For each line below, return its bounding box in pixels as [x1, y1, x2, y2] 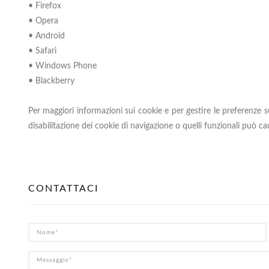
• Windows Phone [28, 62, 97, 70]
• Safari [28, 47, 56, 55]
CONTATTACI [28, 184, 98, 193]
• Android [28, 32, 65, 40]
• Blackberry [28, 77, 74, 85]
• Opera [28, 17, 58, 25]
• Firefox [28, 2, 61, 10]
